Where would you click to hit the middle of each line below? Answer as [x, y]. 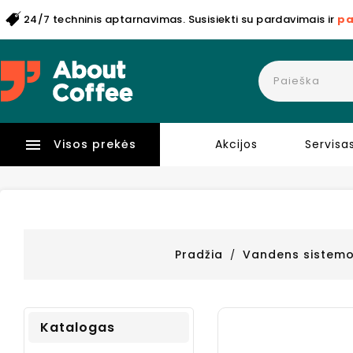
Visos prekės [95, 145]
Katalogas [78, 328]
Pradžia [199, 255]
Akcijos [237, 145]
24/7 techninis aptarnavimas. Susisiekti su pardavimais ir [181, 19]
